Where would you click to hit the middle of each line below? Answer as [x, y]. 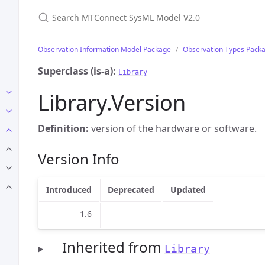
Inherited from [113, 247]
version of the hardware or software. [173, 128]
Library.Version [112, 103]
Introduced [69, 190]
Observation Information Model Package [104, 49]
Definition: [63, 128]
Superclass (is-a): [77, 71]
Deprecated [131, 190]
